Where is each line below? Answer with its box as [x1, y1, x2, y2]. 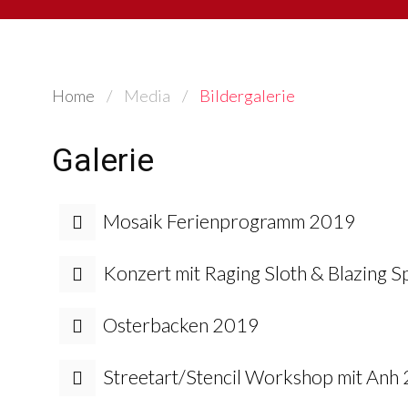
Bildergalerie [199, 86, 295, 106]
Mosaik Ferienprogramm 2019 [103, 209, 356, 233]
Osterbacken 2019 [103, 313, 260, 337]
